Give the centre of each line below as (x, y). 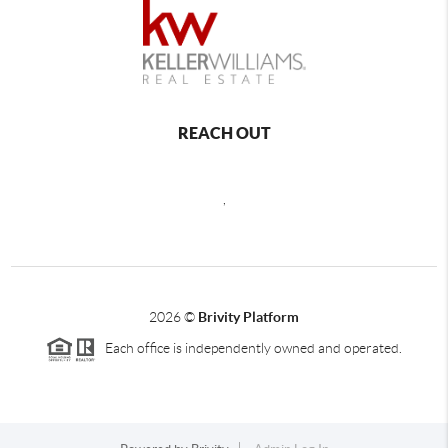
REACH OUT (224, 132)
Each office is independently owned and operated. (249, 347)
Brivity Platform (248, 316)
